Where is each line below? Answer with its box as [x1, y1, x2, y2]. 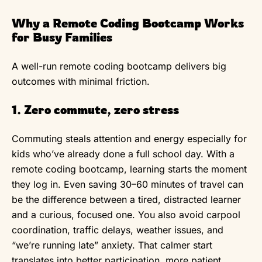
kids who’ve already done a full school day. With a [12, 147, 235, 160]
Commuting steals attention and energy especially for [12, 132, 247, 144]
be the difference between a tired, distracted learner [12, 193, 241, 205]
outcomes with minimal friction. [12, 75, 150, 87]
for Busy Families [12, 29, 112, 44]
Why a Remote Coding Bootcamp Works [12, 15, 244, 30]
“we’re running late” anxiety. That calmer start [12, 239, 212, 251]
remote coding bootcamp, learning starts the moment [12, 163, 247, 175]
